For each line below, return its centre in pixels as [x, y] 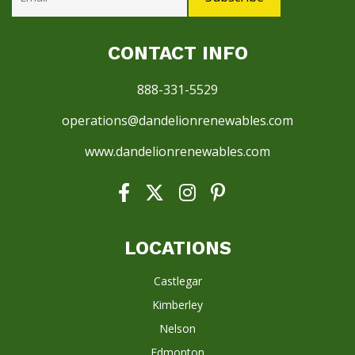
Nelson [177, 329]
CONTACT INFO [177, 53]
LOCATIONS [177, 248]
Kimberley [177, 305]
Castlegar [177, 281]
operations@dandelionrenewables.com [177, 121]
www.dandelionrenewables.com [177, 152]
